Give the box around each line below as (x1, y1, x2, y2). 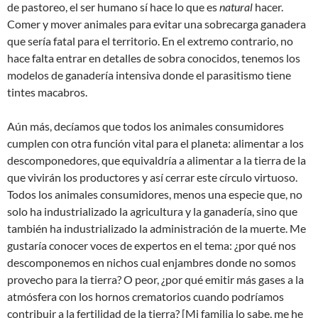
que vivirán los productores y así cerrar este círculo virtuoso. (7, 170, 297, 184)
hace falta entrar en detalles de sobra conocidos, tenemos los (7, 50, 300, 65)
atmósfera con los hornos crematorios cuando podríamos (7, 289, 284, 303)
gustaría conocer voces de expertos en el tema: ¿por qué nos (7, 238, 296, 252)
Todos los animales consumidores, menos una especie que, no (7, 187, 302, 201)
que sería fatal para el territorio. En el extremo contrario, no (7, 33, 293, 48)
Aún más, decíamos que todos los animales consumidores (7, 119, 284, 133)
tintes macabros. (7, 84, 87, 99)
